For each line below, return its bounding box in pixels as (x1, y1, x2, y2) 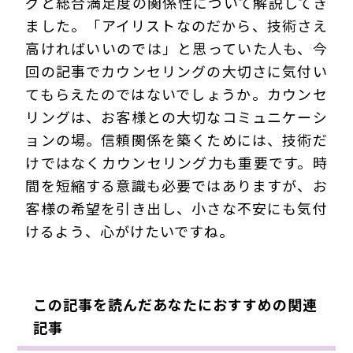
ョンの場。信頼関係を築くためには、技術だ (25, 129, 328, 150)
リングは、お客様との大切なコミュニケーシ (25, 106, 328, 128)
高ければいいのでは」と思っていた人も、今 (25, 38, 328, 59)
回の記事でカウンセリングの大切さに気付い (25, 61, 328, 82)
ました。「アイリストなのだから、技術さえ (25, 15, 328, 36)
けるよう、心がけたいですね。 (25, 221, 235, 242)
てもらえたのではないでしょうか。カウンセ (25, 84, 328, 105)
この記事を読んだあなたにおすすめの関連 (33, 294, 318, 315)
